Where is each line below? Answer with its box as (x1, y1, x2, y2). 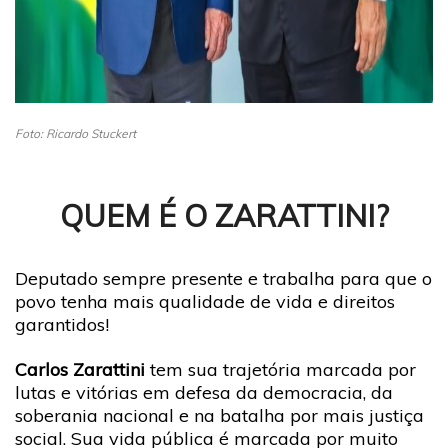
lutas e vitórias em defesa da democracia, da (15, 381, 393, 404)
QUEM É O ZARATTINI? (59, 195, 389, 235)
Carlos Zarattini (15, 358, 150, 381)
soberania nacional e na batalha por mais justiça (15, 404, 424, 427)
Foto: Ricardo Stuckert (15, 125, 136, 141)
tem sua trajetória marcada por (150, 358, 416, 381)
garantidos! (15, 312, 109, 336)
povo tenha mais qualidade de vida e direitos (15, 289, 395, 313)
